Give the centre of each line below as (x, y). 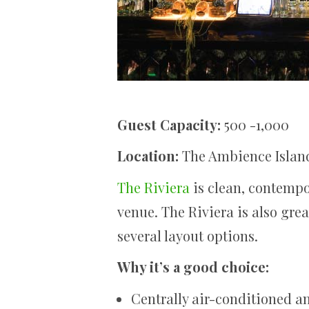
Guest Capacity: (169, 124)
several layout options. (188, 235)
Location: (148, 156)
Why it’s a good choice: (193, 267)
